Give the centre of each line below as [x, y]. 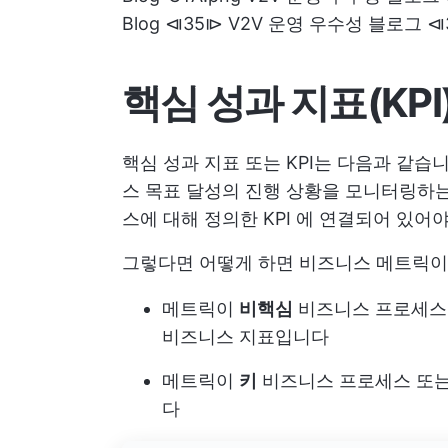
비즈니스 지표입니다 [245, 336]
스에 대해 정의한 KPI [206, 218]
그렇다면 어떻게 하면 [210, 262]
